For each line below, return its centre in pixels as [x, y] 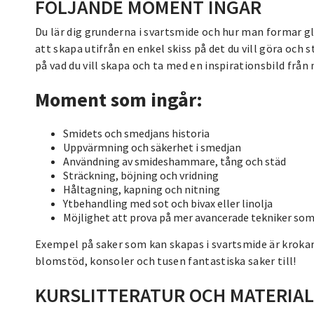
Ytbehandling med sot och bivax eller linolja [168, 203]
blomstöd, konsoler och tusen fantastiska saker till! [166, 260]
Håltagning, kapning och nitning [142, 189]
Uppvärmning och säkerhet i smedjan [152, 147]
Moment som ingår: [119, 99]
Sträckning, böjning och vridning [141, 175]
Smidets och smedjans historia [136, 133]
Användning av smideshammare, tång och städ [175, 161]
